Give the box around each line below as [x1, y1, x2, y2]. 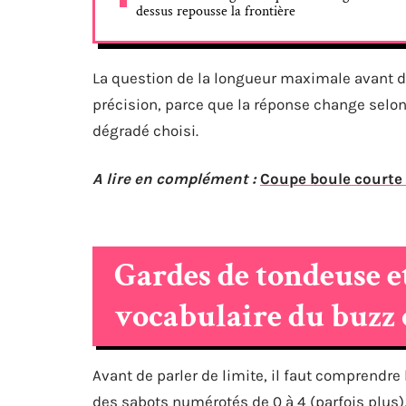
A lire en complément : [92, 169, 256, 188]
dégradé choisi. [92, 121, 198, 140]
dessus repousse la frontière [136, 2, 295, 21]
